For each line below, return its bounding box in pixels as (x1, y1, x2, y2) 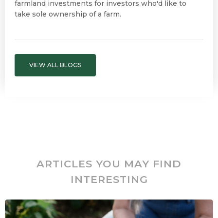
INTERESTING (70, 173, 148, 185)
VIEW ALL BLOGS (29, 61, 81, 69)
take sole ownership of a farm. (15, 9, 121, 18)
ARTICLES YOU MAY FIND (36, 157, 182, 170)
